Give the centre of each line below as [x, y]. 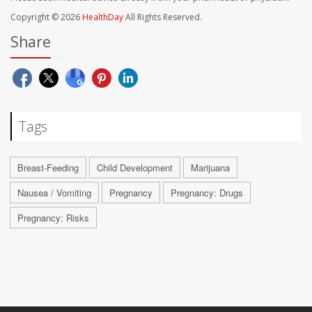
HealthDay [103, 17]
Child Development [135, 167]
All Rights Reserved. [163, 17]
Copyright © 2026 [46, 17]
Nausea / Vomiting [54, 192]
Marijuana [210, 167]
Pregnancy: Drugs [207, 192]
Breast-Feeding [48, 167]
